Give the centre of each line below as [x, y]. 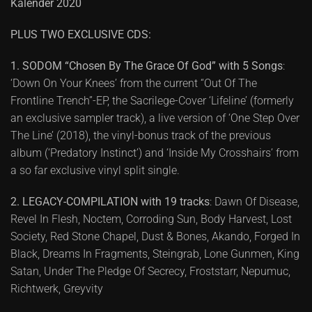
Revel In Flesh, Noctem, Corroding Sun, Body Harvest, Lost [151, 219]
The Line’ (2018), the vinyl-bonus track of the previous [141, 135]
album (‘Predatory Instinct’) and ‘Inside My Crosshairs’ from [155, 153]
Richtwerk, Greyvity [58, 288]
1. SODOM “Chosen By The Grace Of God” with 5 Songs [147, 65]
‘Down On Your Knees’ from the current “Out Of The [134, 83]
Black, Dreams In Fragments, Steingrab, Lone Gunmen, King [155, 253]
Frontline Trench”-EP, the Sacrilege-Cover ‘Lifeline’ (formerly [152, 100]
